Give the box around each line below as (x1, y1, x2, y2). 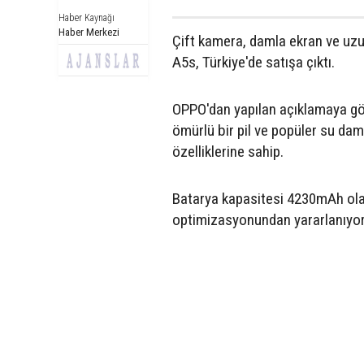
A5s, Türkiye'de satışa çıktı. (172, 52, 335, 71)
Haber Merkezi (58, 25, 119, 38)
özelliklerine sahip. (172, 141, 284, 161)
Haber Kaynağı (58, 11, 115, 24)
